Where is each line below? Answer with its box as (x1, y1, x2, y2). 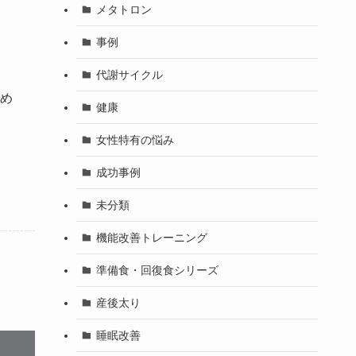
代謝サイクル (95, 68, 163, 81)
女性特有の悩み (95, 133, 174, 146)
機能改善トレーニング (95, 230, 207, 244)
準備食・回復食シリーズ (95, 263, 219, 277)
